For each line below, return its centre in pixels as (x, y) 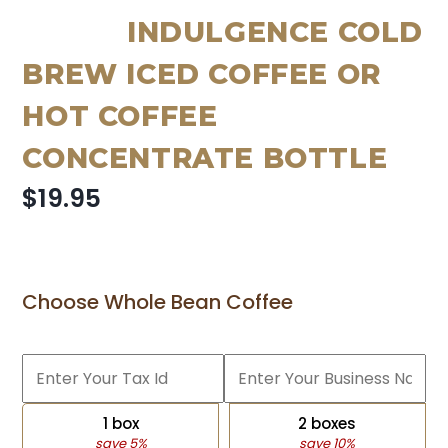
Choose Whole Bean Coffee (158, 302)
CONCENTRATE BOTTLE (205, 158)
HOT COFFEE (120, 116)
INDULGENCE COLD (275, 32)
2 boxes (327, 424)
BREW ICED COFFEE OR (201, 74)
